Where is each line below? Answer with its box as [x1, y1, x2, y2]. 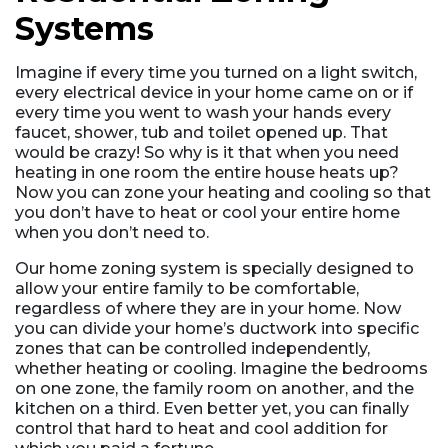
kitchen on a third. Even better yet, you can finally [15, 398, 409, 418]
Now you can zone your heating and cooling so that [15, 182, 431, 202]
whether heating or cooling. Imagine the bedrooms [15, 358, 428, 378]
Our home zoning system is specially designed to [15, 258, 414, 278]
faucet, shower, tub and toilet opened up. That [15, 122, 388, 142]
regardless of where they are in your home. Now [15, 298, 401, 318]
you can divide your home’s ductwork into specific [15, 318, 419, 338]
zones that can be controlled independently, [15, 338, 370, 358]
